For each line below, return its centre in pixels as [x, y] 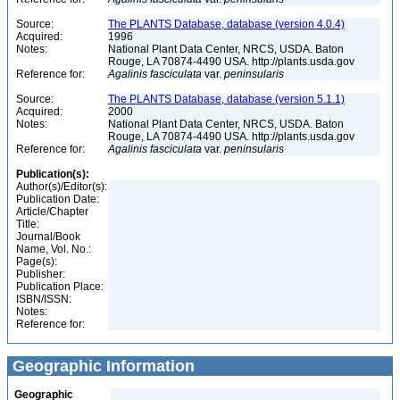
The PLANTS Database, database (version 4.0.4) [226, 24]
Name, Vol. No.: [54, 249]
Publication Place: [60, 287]
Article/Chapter [52, 212]
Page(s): [37, 262]
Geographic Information [101, 366]
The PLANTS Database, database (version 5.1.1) [226, 99]
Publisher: [41, 274]
